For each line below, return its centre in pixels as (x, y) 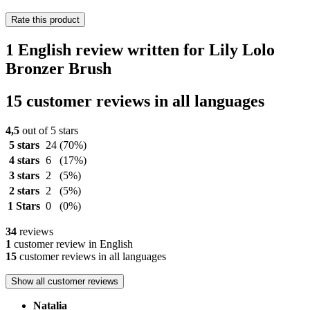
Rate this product (45, 20)
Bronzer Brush (58, 69)
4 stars (24, 161)
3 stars (24, 176)
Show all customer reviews (65, 282)
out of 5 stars (49, 131)
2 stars (24, 191)
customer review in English (72, 244)
